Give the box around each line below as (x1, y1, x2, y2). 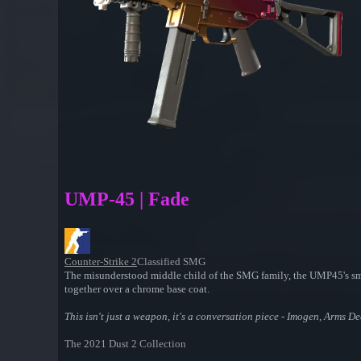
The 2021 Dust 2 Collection (64, 338, 186, 351)
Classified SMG (137, 255, 205, 268)
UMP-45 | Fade (64, 189, 189, 210)
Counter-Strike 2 (64, 255, 137, 268)
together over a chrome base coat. (64, 283, 210, 296)
